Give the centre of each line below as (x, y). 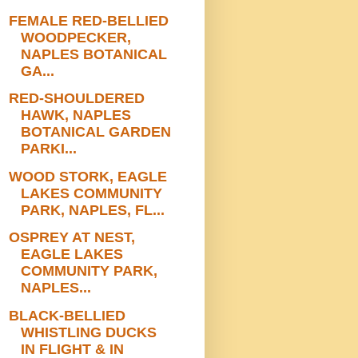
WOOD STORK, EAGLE (88, 176)
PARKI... (48, 149)
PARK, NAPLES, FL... (92, 210)
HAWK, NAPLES (76, 115)
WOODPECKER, (76, 37)
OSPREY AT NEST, (72, 238)
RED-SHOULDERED (76, 99)
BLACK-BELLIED (67, 315)
